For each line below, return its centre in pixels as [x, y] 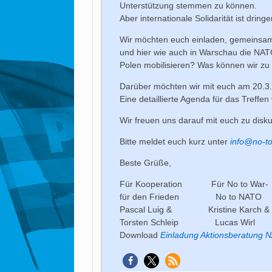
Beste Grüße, [146, 162]
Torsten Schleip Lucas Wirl [188, 222]
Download [140, 235]
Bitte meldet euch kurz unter [175, 141]
